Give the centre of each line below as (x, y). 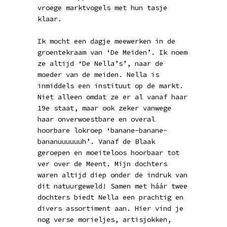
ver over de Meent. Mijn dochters (102, 164)
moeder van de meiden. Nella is (98, 74)
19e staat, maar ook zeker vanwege (104, 108)
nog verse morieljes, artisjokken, (104, 219)
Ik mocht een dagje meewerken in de (106, 41)
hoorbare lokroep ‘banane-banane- (102, 130)
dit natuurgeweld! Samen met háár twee (112, 186)
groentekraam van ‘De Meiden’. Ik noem (112, 52)
